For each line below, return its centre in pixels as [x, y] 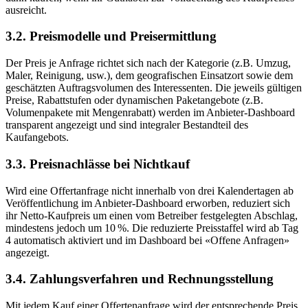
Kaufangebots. [37, 137]
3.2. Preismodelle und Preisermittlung [111, 36]
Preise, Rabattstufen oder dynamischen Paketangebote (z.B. [134, 100]
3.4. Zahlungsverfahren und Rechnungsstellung [140, 279]
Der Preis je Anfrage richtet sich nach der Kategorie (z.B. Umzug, [148, 63]
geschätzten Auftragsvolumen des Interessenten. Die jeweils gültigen [154, 88]
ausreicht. [26, 10]
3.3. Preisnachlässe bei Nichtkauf [98, 164]
